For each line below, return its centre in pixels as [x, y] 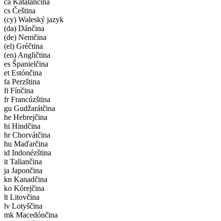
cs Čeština [20, 10]
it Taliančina [23, 161]
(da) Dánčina [24, 28]
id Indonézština [28, 152]
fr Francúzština [27, 99]
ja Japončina [23, 170]
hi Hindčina [22, 126]
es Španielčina [26, 64]
